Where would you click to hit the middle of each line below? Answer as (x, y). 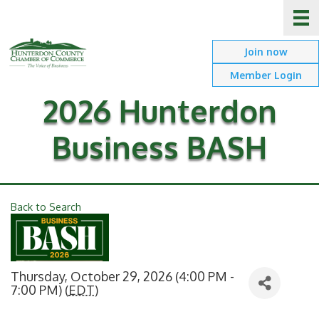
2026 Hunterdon (159, 110)
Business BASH (159, 147)
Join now (266, 52)
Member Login (266, 75)
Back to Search (46, 206)
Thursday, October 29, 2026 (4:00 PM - (122, 276)
